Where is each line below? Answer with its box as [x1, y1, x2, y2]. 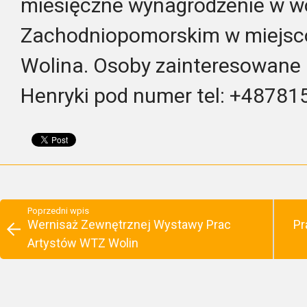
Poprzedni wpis [27, 206, 89, 216]
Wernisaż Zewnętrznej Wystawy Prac [27, 217, 231, 232]
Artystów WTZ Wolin [27, 236, 138, 250]
